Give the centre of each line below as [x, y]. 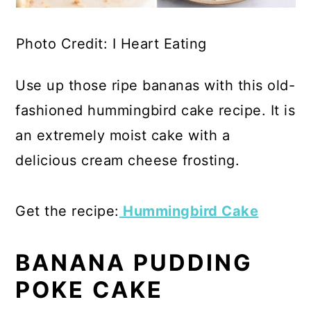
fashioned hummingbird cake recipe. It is [155, 110]
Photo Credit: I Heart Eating [111, 43]
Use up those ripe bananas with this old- [155, 85]
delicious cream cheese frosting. [128, 160]
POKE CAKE [90, 289]
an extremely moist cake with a [123, 135]
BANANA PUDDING [134, 262]
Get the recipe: [67, 211]
